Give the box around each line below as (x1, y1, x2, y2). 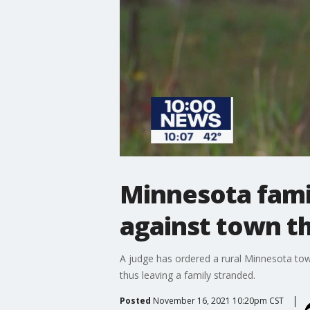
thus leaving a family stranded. (119, 268, 255, 282)
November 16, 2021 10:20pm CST (152, 294, 284, 307)
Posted (119, 294, 151, 307)
